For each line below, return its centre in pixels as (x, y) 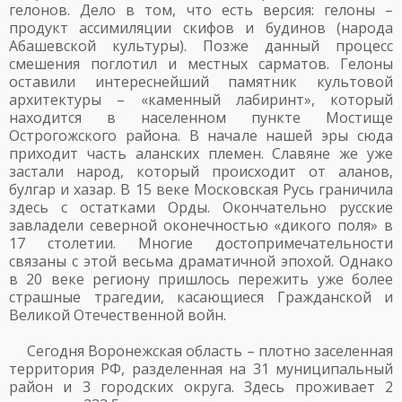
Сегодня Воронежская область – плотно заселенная (210, 351)
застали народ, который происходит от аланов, (201, 171)
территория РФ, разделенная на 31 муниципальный (201, 369)
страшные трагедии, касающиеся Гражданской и (201, 297)
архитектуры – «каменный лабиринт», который (201, 100)
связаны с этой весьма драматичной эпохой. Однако (201, 261)
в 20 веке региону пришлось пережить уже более (201, 279)
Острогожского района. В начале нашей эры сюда (201, 135)
